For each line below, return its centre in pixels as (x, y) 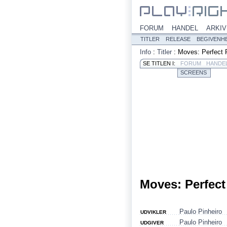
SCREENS (194, 72)
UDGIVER (152, 223)
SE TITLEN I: (159, 63)
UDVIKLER (153, 212)
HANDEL (185, 28)
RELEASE (178, 39)
